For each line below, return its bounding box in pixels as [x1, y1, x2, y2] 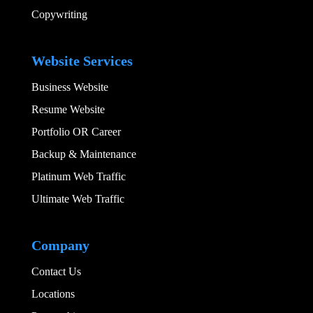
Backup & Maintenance [31, 148, 136, 161]
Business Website [31, 81, 108, 94]
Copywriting [31, 8, 87, 21]
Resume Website [31, 103, 105, 116]
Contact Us [31, 265, 81, 278]
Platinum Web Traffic [31, 170, 126, 183]
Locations [31, 288, 75, 300]
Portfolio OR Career [31, 126, 121, 138]
